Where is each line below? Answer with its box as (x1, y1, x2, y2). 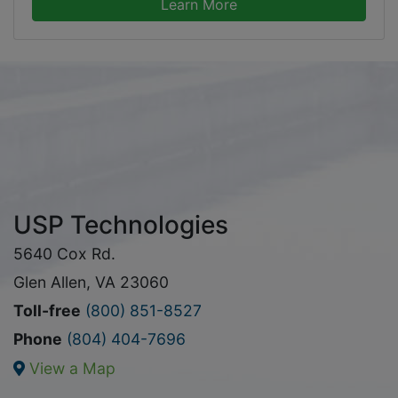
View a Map (29, 358, 115, 378)
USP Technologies (13, 209, 228, 240)
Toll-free (13, 300, 81, 320)
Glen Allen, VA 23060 (13, 272, 169, 291)
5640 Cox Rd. (13, 243, 115, 263)
